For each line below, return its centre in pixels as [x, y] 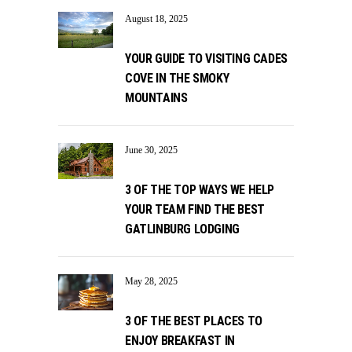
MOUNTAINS [156, 97]
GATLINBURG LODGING [182, 229]
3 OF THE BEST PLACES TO [194, 321]
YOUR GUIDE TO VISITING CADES [206, 58]
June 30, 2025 [151, 150]
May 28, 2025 [151, 281]
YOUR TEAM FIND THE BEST [195, 209]
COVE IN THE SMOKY [177, 78]
